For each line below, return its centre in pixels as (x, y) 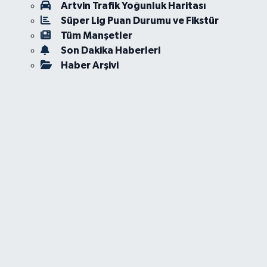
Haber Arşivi (89, 66)
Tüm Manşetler (96, 36)
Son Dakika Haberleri (110, 51)
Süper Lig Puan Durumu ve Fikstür (139, 21)
